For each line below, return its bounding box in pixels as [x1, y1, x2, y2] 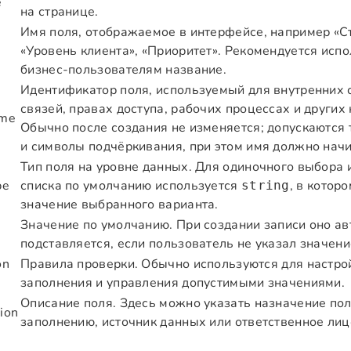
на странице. [20, 3, 99, 20]
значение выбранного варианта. [20, 196, 219, 213]
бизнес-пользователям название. [20, 61, 226, 78]
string [241, 178, 290, 193]
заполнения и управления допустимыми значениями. [20, 274, 346, 291]
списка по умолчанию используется [20, 177, 241, 194]
